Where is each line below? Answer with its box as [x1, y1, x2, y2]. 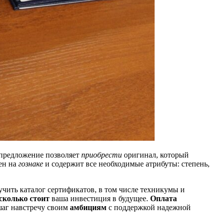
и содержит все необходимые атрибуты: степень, [43, 159, 210, 168]
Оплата [150, 194, 177, 203]
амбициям [70, 203, 107, 212]
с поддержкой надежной [107, 203, 191, 212]
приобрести [81, 150, 122, 159]
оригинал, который [122, 150, 189, 159]
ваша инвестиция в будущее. [50, 194, 150, 203]
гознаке [18, 159, 43, 168]
